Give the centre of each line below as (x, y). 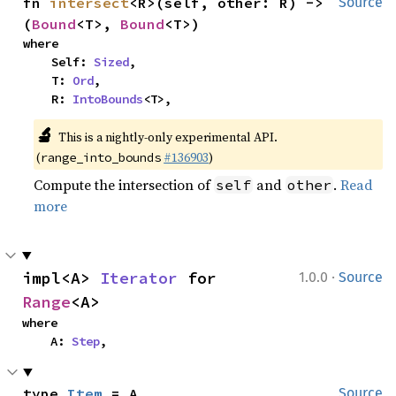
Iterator (139, 278)
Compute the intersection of (124, 184)
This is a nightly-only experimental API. (168, 137)
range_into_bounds (101, 157)
